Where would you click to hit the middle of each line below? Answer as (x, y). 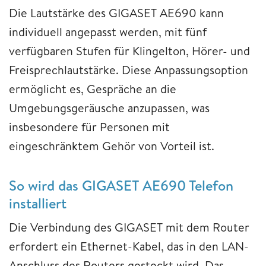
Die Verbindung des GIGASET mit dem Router (129, 227)
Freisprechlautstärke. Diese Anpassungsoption (129, 69)
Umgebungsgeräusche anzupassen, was (109, 107)
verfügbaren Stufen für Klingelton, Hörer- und (129, 50)
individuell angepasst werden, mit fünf (108, 31)
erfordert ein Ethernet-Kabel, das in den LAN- (129, 246)
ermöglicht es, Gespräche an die (93, 88)
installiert (38, 203)
